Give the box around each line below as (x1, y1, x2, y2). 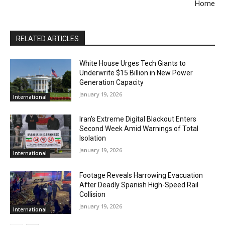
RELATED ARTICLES (16, 34, 79, 43)
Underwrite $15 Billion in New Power (79, 68, 193, 77)
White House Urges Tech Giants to (79, 59, 186, 67)
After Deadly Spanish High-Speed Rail (79, 180, 199, 189)
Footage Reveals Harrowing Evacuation (79, 171, 203, 179)
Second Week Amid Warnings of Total (79, 125, 199, 133)
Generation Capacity (79, 78, 144, 86)
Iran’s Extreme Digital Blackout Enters (79, 115, 197, 124)
